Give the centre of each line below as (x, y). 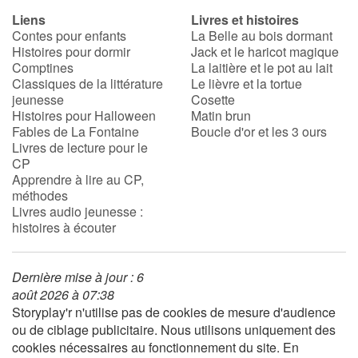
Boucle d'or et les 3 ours (259, 132)
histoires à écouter (64, 228)
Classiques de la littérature (88, 84)
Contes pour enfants (69, 36)
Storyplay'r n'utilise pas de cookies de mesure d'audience (174, 312)
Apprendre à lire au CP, (78, 180)
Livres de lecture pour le (80, 148)
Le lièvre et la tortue (247, 84)
